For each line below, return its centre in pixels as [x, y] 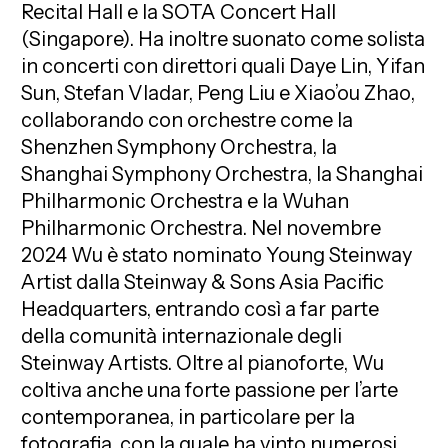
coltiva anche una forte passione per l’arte [210, 389]
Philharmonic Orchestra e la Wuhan [185, 200]
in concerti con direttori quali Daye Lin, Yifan [223, 65]
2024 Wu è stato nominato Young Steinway [217, 254]
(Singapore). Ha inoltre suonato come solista [223, 38]
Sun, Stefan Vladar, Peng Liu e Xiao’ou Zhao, [218, 92]
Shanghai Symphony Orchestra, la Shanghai [222, 173]
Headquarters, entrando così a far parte [200, 308]
